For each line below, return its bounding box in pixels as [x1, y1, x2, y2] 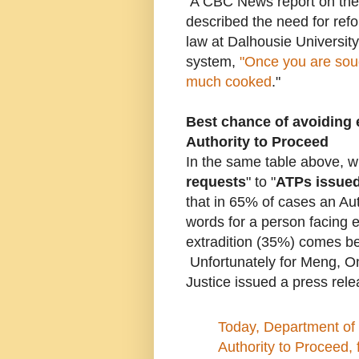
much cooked [186, 74, 272, 91]
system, [186, 54, 240, 71]
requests [186, 174, 246, 191]
